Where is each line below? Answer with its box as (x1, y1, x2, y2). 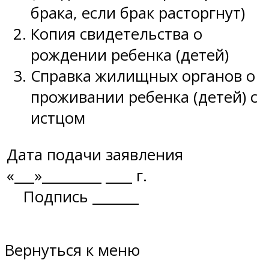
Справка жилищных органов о (31, 65, 255, 87)
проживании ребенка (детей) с (31, 86, 258, 108)
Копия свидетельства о (31, 23, 202, 45)
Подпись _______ (7, 186, 139, 207)
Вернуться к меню (5, 240, 140, 261)
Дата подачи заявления (7, 144, 183, 165)
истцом (31, 107, 85, 129)
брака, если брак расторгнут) (31, 2, 245, 24)
